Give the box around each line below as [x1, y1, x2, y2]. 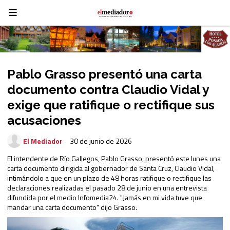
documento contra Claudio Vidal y [7, 82, 208, 97]
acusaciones [7, 112, 81, 128]
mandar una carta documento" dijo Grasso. [7, 201, 137, 213]
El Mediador [23, 135, 63, 146]
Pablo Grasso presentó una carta [7, 66, 202, 82]
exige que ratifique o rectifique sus [7, 97, 215, 112]
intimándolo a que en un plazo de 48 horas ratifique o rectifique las [7, 172, 212, 183]
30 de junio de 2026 [70, 135, 132, 146]
